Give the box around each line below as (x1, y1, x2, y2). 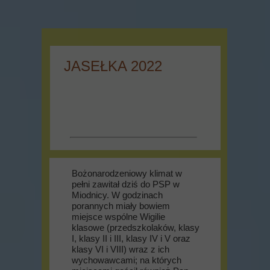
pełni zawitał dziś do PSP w (72, 179, 180, 189)
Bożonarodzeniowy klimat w (72, 168, 182, 178)
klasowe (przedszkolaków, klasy (72, 222, 199, 233)
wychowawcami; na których (72, 255, 181, 265)
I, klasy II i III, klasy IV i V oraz (72, 233, 190, 243)
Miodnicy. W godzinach (72, 190, 163, 200)
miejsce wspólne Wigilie (72, 212, 165, 222)
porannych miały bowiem (72, 201, 170, 211)
